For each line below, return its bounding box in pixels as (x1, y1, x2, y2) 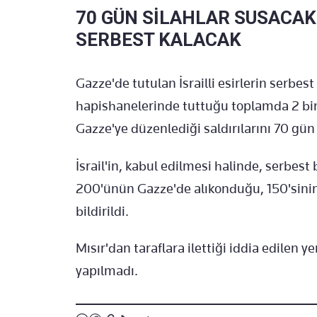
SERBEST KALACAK (76, 28, 241, 50)
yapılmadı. (76, 262, 138, 279)
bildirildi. (76, 202, 129, 219)
